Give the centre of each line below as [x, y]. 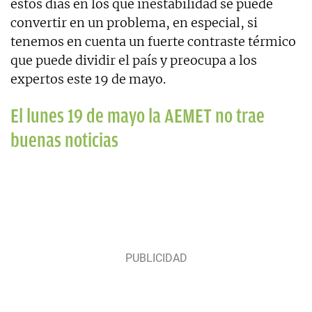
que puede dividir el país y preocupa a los [134, 61]
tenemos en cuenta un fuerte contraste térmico [153, 42]
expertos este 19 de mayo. [88, 79]
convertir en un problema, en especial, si [134, 23]
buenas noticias [64, 141]
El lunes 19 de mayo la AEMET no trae [138, 116]
